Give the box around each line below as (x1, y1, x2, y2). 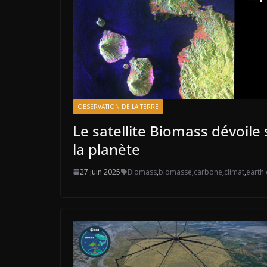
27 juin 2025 (80, 166, 120, 177)
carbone (194, 166, 222, 177)
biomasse (159, 166, 192, 177)
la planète (73, 139, 140, 159)
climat (224, 166, 244, 177)
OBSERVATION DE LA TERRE (77, 102, 159, 111)
